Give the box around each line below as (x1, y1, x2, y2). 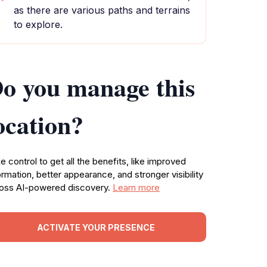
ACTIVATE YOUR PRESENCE (37, 222, 155, 232)
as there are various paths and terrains (14, 4, 190, 16)
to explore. (14, 18, 63, 30)
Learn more (113, 182, 160, 193)
